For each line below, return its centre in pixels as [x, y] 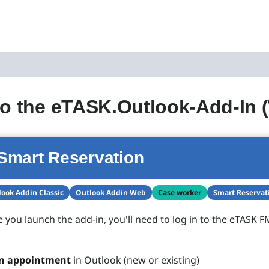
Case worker [180, 192]
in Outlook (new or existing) [135, 260]
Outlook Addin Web [111, 192]
